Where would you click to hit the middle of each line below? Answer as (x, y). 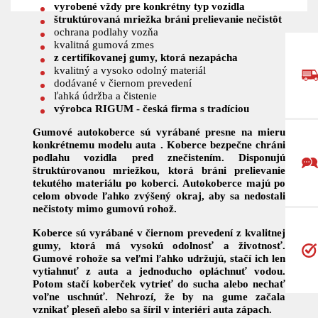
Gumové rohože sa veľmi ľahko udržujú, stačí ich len (159, 258)
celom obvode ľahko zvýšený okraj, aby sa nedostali (159, 196)
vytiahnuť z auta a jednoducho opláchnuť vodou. (159, 270)
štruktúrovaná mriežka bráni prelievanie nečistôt (168, 19)
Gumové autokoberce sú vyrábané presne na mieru (159, 132)
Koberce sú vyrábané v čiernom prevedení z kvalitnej (159, 232)
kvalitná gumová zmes (104, 45)
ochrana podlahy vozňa (106, 32)
